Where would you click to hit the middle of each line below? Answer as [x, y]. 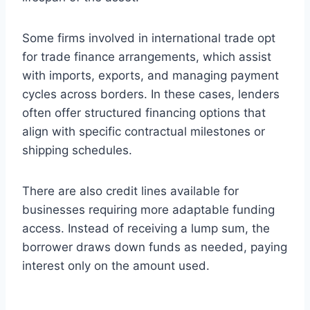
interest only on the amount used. [116, 265]
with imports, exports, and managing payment [151, 75]
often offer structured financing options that [144, 112]
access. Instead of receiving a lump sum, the [146, 228]
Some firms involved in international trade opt [149, 38]
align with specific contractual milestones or [144, 131]
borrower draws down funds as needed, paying [155, 247]
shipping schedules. [77, 150]
